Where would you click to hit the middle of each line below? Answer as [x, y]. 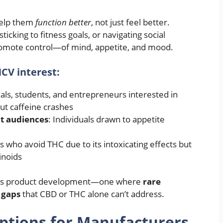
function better [63, 22]
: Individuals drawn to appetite [107, 119]
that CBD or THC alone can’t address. [92, 194]
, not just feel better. [130, 22]
